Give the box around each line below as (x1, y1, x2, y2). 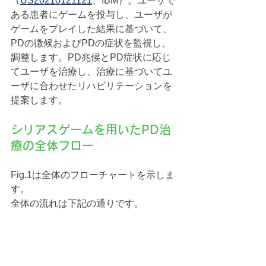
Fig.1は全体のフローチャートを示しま (11, 169, 175, 180)
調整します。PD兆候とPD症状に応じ (11, 52, 171, 62)
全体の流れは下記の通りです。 (11, 198, 144, 208)
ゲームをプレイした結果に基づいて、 (11, 23, 172, 34)
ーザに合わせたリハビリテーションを (11, 80, 172, 91)
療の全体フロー (11, 139, 94, 151)
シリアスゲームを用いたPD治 (11, 123, 171, 135)
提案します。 (11, 94, 68, 105)
